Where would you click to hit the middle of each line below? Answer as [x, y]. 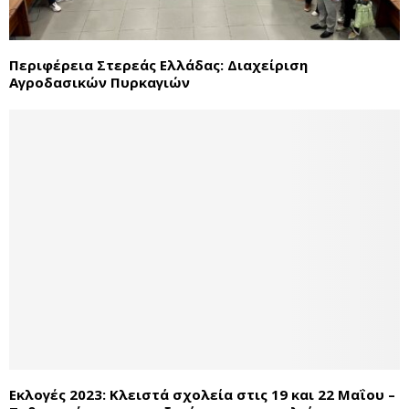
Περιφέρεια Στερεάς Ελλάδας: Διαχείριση [158, 64]
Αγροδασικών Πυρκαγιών [100, 82]
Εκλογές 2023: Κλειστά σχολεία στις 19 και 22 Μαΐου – [202, 395]
